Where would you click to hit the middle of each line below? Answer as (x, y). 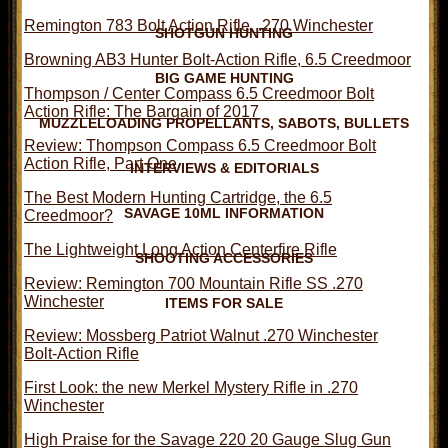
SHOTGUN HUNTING (224, 32)
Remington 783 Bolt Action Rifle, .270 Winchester (198, 25)
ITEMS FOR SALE (224, 302)
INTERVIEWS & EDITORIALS (224, 167)
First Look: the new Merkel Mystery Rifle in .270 (191, 387)
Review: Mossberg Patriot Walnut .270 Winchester (201, 335)
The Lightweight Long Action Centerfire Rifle (180, 249)
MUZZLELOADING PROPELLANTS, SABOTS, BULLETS (224, 122)
